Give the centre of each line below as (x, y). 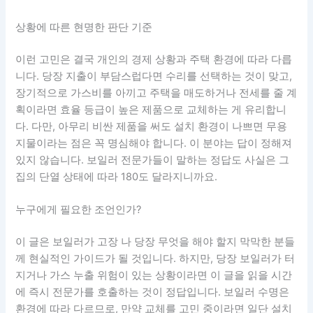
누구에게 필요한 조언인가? (79, 210)
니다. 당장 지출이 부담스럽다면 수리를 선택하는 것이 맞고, (154, 76)
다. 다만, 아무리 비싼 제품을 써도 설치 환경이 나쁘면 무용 (152, 126)
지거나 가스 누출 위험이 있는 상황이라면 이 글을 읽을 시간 (154, 276)
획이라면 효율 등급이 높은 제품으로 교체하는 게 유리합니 (151, 109)
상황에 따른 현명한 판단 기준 (84, 28)
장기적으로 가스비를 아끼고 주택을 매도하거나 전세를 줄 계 (156, 93)
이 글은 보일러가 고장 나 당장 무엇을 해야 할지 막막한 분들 (155, 242)
